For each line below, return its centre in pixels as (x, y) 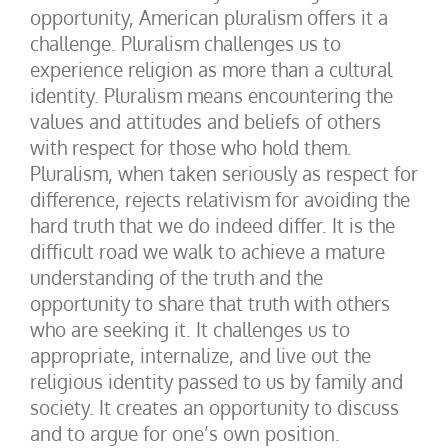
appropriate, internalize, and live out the (200, 355)
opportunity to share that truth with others (210, 303)
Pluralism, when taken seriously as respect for (224, 173)
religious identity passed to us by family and (216, 381)
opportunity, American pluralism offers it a (209, 17)
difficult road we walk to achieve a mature (207, 251)
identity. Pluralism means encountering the (211, 95)
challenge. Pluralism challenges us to (185, 43)
